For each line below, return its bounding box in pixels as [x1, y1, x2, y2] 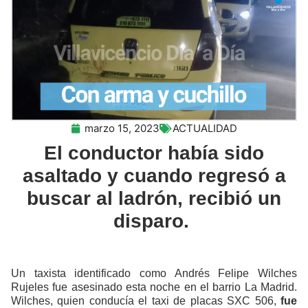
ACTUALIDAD [172, 121, 237, 135]
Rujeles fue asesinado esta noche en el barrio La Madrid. [11, 281, 297, 294]
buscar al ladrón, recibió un [27, 187, 281, 209]
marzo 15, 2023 [84, 121, 159, 135]
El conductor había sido [44, 142, 264, 164]
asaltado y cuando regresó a [22, 164, 286, 186]
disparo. [113, 210, 195, 232]
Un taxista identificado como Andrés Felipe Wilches [11, 267, 297, 280]
